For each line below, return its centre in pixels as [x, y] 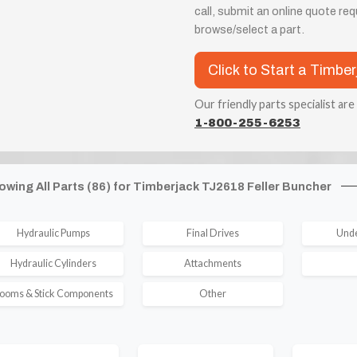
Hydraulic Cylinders [53, 263]
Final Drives [212, 233]
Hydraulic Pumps [53, 233]
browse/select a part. [249, 29]
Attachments [212, 263]
